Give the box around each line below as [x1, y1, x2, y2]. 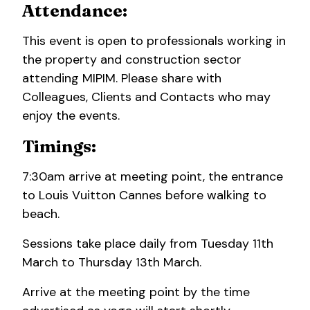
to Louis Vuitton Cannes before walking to [22, 187, 266, 204]
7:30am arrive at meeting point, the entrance [22, 168, 283, 185]
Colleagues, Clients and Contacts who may [22, 89, 271, 106]
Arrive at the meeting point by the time [22, 284, 250, 301]
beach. [22, 206, 60, 223]
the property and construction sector [22, 51, 241, 69]
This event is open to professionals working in [22, 33, 286, 50]
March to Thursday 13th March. [22, 254, 201, 271]
